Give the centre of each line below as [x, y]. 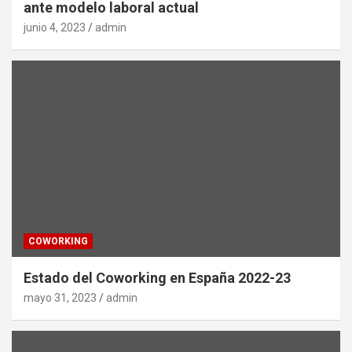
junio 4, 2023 [55, 27]
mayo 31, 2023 [60, 298]
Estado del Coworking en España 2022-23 [157, 278]
